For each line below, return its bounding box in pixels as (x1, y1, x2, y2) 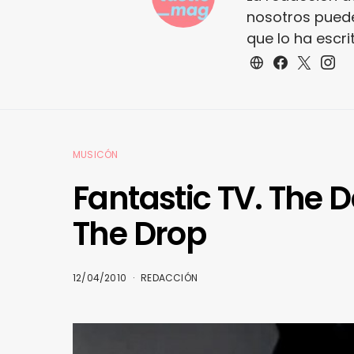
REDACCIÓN (141, 271, 198, 285)
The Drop (73, 212, 206, 257)
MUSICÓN (73, 148, 119, 162)
